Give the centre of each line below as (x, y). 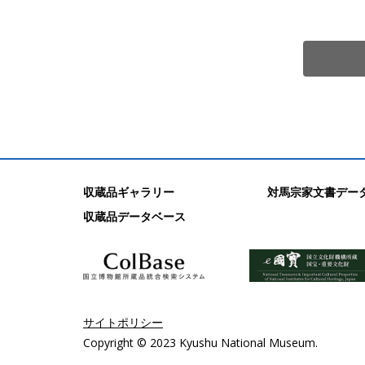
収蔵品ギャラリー (129, 192)
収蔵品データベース (134, 216)
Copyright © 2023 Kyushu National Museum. (200, 343)
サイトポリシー (123, 322)
